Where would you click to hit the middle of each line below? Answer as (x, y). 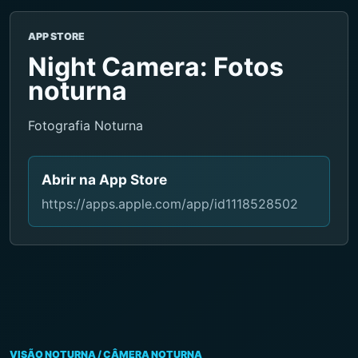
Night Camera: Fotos (156, 66)
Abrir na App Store (104, 179)
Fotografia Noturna (86, 125)
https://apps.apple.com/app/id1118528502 (170, 203)
